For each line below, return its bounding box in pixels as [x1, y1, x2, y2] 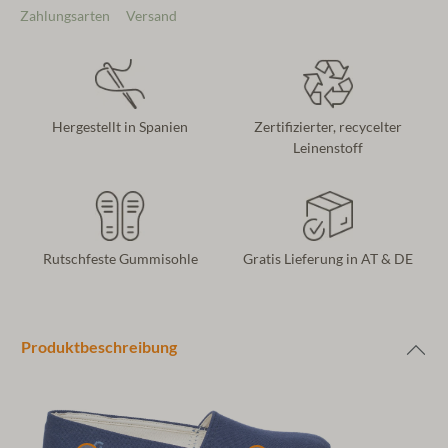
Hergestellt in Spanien [52, 119, 188, 136]
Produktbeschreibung [21, 338, 177, 357]
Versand [126, 8, 177, 25]
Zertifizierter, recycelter [254, 119, 402, 136]
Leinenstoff [293, 140, 363, 157]
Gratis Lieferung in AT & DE [243, 251, 413, 268]
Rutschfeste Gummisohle [42, 251, 198, 268]
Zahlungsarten [20, 8, 110, 25]
